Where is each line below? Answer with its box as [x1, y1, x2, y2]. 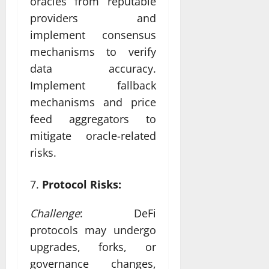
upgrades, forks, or [30, 240, 156, 255]
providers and [30, 11, 156, 26]
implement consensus [30, 28, 156, 43]
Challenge [30, 206, 80, 221]
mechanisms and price [30, 95, 156, 110]
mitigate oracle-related [30, 128, 156, 144]
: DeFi [80, 206, 156, 221]
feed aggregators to [30, 112, 156, 127]
